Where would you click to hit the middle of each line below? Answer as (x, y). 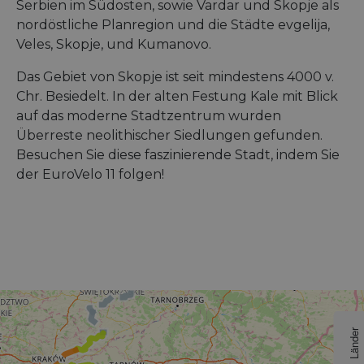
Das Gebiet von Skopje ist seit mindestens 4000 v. (175, 77)
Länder (353, 343)
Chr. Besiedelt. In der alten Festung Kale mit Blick (177, 97)
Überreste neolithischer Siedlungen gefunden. (169, 136)
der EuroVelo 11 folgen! (90, 175)
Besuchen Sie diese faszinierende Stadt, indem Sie (178, 155)
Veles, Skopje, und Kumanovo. (114, 45)
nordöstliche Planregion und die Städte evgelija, (173, 25)
